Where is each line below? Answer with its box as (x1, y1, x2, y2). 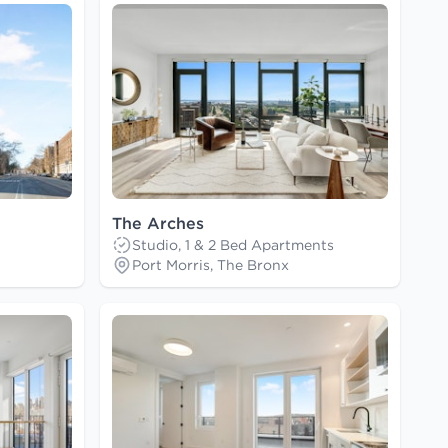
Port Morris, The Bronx (132, 256, 289, 275)
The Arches (112, 213, 204, 234)
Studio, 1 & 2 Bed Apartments (132, 236, 334, 255)
